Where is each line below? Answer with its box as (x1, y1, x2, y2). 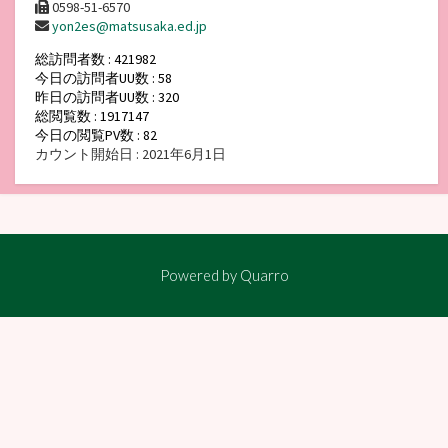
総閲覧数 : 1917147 (35, 106, 149, 125)
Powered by (159, 265, 240, 284)
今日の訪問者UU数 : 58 (35, 68, 172, 87)
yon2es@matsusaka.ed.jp (52, 16, 207, 35)
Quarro (239, 265, 289, 284)
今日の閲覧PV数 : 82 (35, 125, 157, 144)
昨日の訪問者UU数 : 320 (35, 87, 179, 106)
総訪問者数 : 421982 (108, 49, 156, 68)
